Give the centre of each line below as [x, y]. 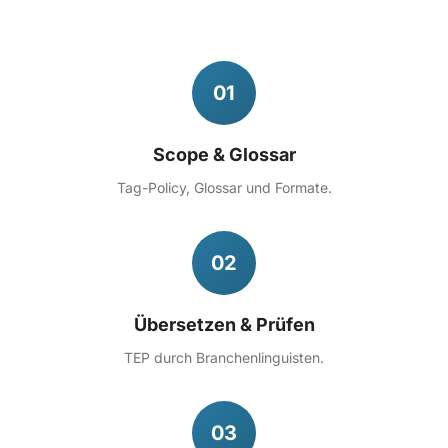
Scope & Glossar [224, 154]
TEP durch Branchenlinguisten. [224, 357]
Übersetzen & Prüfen [224, 324]
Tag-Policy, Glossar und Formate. [224, 187]
